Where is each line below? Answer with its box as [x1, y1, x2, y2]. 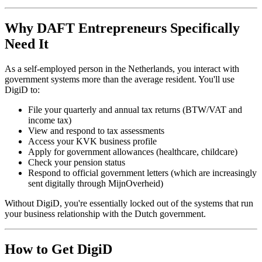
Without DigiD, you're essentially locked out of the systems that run [5, 198, 253, 208]
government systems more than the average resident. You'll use [5, 74, 235, 84]
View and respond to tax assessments [28, 125, 164, 136]
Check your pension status [28, 157, 125, 167]
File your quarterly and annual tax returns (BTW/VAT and [28, 104, 242, 115]
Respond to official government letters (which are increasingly [28, 167, 257, 178]
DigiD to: [5, 84, 40, 95]
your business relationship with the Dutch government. [5, 208, 206, 219]
